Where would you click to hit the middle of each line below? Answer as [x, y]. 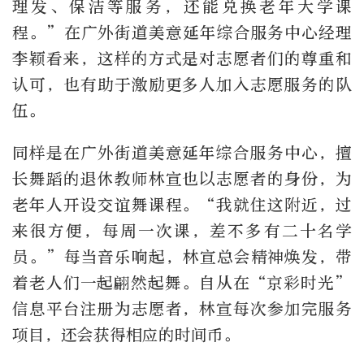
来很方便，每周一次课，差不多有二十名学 [182, 232]
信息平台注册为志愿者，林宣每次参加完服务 [182, 310]
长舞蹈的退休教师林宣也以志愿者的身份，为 [182, 180]
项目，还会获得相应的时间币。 [126, 336]
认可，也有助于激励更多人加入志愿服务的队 [182, 85]
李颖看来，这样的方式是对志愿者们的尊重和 [182, 59]
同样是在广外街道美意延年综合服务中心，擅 [182, 154]
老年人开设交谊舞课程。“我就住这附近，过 [182, 206]
